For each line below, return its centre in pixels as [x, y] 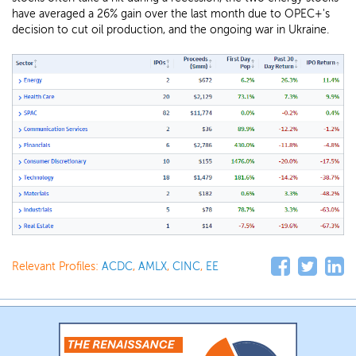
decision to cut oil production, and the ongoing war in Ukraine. [170, 30]
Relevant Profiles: [57, 267]
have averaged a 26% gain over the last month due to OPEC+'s [171, 14]
